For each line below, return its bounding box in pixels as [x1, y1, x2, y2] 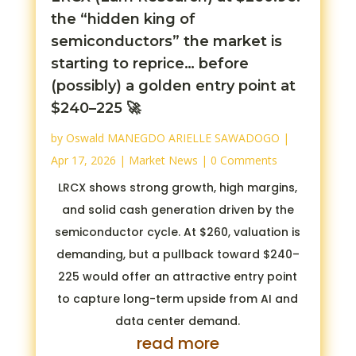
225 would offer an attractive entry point [58, 268, 298, 284]
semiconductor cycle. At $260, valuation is [55, 223, 301, 240]
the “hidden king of [50, 10, 195, 28]
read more [136, 331, 219, 354]
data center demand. [115, 312, 241, 329]
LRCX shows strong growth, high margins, [58, 179, 298, 195]
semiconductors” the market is [50, 32, 282, 50]
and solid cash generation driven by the [61, 201, 294, 218]
